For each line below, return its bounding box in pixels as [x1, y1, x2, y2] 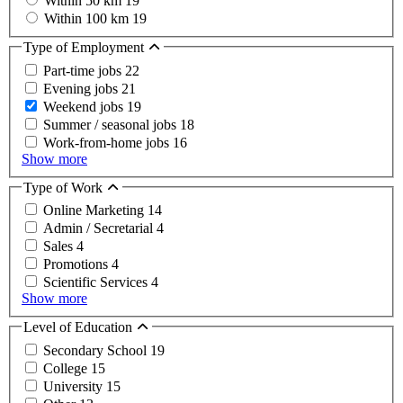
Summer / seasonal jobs [43, 116, 180, 132]
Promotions [43, 256, 112, 273]
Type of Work [23, 179, 106, 195]
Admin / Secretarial [43, 220, 157, 237]
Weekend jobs [43, 98, 127, 114]
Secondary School [43, 342, 150, 358]
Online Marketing [43, 202, 148, 219]
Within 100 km [44, 11, 132, 27]
